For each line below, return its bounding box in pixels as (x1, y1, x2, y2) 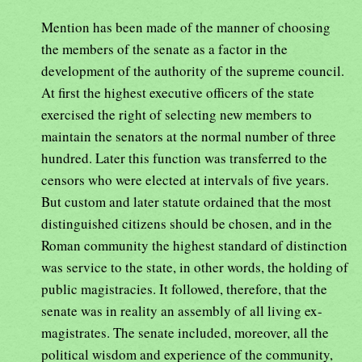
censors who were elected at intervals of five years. (41, 170, 329, 189)
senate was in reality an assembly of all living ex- (41, 301, 322, 320)
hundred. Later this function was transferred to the (41, 148, 327, 167)
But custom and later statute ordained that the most (41, 192, 331, 211)
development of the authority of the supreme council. (41, 61, 344, 80)
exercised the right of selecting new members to (41, 104, 312, 124)
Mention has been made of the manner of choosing (41, 17, 330, 36)
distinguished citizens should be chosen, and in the (41, 213, 332, 233)
